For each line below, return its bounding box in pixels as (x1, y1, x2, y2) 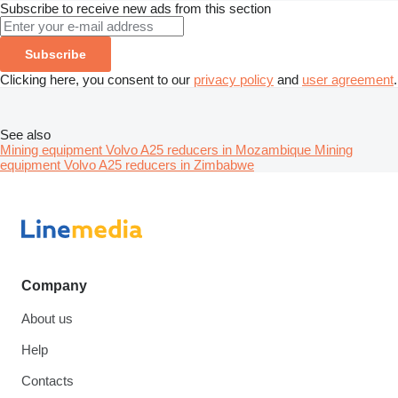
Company (21, 278, 87, 294)
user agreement (302, 72, 394, 87)
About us (21, 311, 73, 327)
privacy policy (194, 72, 274, 87)
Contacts (21, 373, 74, 389)
